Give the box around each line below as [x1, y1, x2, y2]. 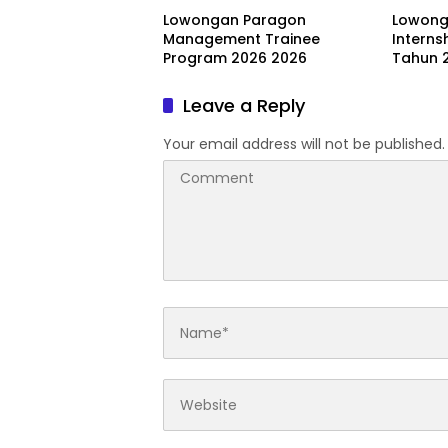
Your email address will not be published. [163, 134, 445, 155]
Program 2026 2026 [163, 48, 307, 69]
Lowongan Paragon [163, 10, 306, 31]
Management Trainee [163, 29, 320, 50]
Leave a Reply [183, 93, 305, 119]
